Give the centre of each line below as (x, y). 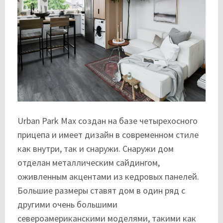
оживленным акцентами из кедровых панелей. (108, 177)
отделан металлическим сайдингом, (89, 163)
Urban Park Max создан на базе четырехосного (108, 121)
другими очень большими (67, 205)
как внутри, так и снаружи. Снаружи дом (96, 149)
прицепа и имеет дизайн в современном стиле (108, 135)
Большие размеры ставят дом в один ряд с (101, 191)
